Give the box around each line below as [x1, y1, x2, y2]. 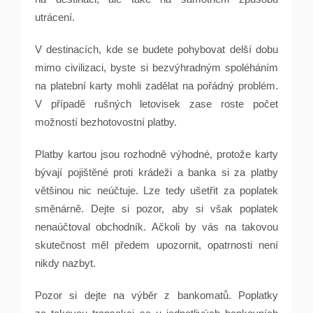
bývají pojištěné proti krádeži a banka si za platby [35, 166, 278, 178]
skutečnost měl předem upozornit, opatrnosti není [35, 239, 278, 251]
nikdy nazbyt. [35, 257, 96, 269]
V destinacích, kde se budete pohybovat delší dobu [35, 43, 278, 55]
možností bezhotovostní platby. [35, 116, 177, 128]
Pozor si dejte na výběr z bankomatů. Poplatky [35, 289, 278, 301]
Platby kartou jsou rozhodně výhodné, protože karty [35, 148, 278, 160]
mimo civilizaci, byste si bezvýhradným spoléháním [35, 61, 278, 73]
